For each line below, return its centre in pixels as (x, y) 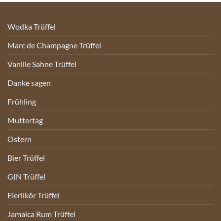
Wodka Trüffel (32, 27)
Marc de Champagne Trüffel (54, 45)
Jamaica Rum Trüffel (41, 214)
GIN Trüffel (26, 177)
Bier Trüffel (26, 158)
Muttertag (25, 120)
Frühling (22, 102)
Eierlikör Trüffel (34, 195)
